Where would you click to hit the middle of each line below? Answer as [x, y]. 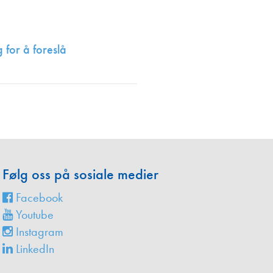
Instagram [38, 232]
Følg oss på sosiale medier [81, 174]
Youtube [34, 215]
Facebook [38, 198]
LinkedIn [34, 249]
